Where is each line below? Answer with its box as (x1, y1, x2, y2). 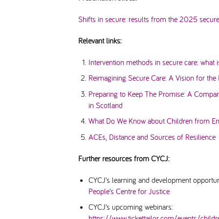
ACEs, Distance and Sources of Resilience (88, 131, 216, 142)
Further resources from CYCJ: (78, 153, 172, 163)
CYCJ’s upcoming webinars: (88, 202, 173, 212)
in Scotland (88, 100, 123, 110)
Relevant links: (78, 35, 122, 45)
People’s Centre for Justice (88, 186, 170, 196)
